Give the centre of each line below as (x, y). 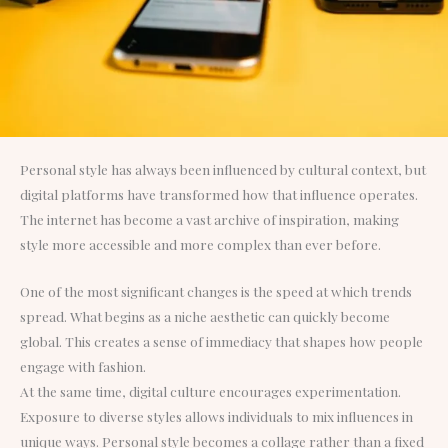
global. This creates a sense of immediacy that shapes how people (221, 340)
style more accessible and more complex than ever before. (200, 243)
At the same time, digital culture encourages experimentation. (210, 390)
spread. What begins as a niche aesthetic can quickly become (205, 315)
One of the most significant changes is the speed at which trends (216, 290)
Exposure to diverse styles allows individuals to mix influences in (216, 415)
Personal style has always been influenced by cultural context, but (223, 168)
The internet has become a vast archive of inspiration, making (209, 218)
